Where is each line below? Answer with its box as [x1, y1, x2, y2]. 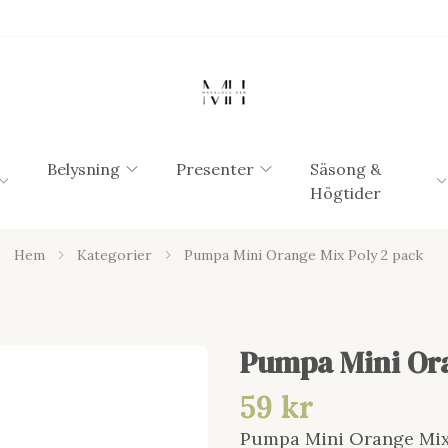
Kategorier [76, 246, 152, 264]
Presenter [175, 159, 254, 179]
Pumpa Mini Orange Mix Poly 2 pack [183, 246, 423, 264]
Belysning [46, 159, 120, 179]
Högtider [309, 183, 381, 203]
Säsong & [309, 159, 381, 179]
